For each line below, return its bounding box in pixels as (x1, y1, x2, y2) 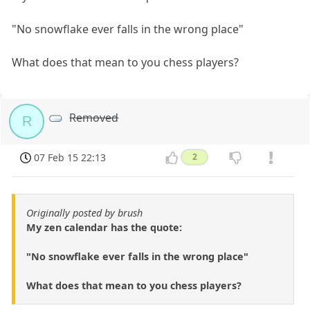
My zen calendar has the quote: (26, 221, 182, 235)
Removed (69, 109, 119, 125)
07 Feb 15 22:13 (34, 150, 107, 164)
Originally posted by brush (26, 206, 143, 220)
